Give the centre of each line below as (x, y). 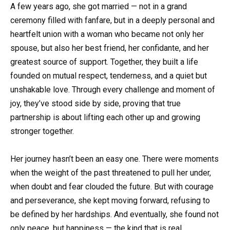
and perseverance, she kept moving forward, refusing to (110, 201)
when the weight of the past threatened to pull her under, (111, 173)
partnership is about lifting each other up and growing (105, 117)
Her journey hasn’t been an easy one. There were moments (114, 159)
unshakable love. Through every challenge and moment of (113, 89)
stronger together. (42, 131)
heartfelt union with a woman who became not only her (107, 34)
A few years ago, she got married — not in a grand (99, 6)
